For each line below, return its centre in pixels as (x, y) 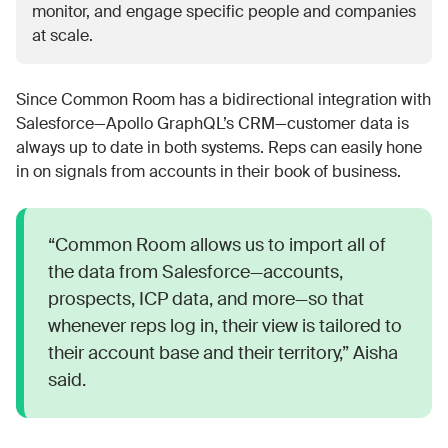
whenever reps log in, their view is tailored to (225, 325)
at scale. (62, 35)
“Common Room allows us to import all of (217, 244)
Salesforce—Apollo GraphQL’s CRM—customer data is (212, 123)
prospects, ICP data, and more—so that (206, 298)
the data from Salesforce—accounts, (195, 271)
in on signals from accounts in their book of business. (208, 171)
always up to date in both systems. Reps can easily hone (219, 147)
